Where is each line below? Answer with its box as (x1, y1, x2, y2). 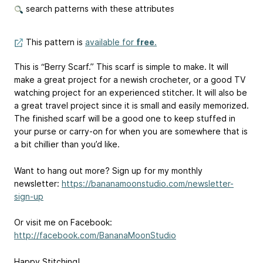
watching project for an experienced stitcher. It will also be (14, 87, 247, 97)
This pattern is (23, 36, 85, 47)
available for (85, 36, 136, 47)
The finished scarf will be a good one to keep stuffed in (14, 113, 235, 123)
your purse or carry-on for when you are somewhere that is (14, 126, 248, 136)
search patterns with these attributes (23, 3, 174, 14)
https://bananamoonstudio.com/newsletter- (62, 178, 234, 188)
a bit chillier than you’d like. (14, 139, 120, 149)
